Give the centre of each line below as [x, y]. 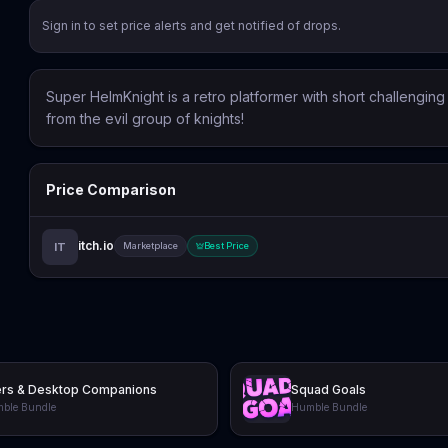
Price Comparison [111, 189]
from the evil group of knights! [145, 118]
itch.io [96, 245]
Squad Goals [328, 389]
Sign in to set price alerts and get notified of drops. [192, 25]
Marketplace [151, 245]
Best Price [227, 245]
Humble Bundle [329, 407]
